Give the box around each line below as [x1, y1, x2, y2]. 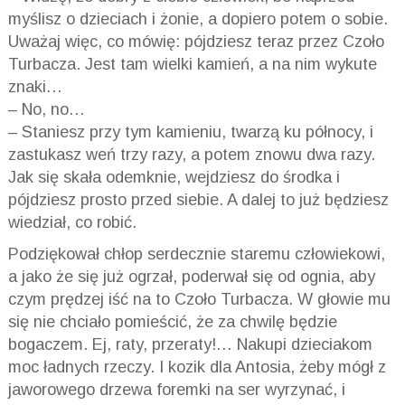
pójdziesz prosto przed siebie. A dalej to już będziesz [7, 190, 389, 209]
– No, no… [7, 99, 85, 118]
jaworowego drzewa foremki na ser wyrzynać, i [7, 380, 345, 399]
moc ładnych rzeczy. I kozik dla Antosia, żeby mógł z [7, 357, 386, 376]
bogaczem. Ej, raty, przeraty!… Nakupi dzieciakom [7, 334, 372, 353]
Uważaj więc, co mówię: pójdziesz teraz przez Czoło [7, 32, 384, 51]
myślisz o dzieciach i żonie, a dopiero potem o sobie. [7, 9, 388, 28]
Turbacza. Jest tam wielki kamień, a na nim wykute [7, 54, 377, 73]
